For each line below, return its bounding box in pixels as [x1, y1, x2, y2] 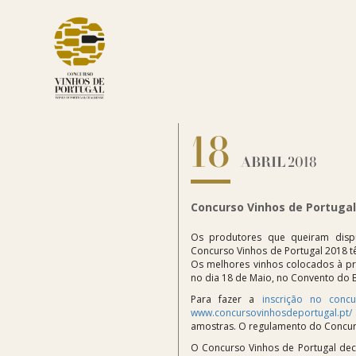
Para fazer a [191, 292, 262, 307]
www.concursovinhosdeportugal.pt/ [191, 306, 352, 320]
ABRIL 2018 [238, 153, 317, 170]
